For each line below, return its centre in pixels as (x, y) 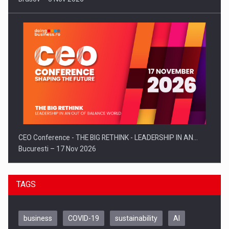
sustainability (136, 218)
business (38, 218)
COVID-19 (84, 218)
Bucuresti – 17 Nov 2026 (58, 149)
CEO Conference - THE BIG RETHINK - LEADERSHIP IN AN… (108, 138)
